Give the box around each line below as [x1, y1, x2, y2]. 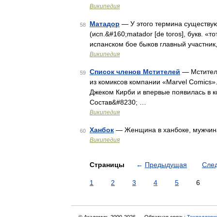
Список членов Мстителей [90, 68, 180, 76]
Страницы [90, 161, 126, 169]
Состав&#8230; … [90, 98, 146, 106]
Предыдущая [145, 161, 187, 169]
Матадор [90, 20, 120, 28]
